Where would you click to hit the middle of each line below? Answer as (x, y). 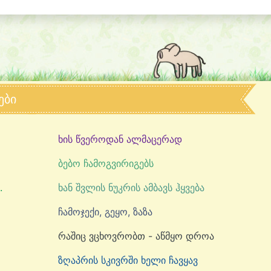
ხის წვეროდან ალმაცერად (120, 139)
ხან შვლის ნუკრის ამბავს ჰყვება (131, 188)
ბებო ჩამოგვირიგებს (106, 163)
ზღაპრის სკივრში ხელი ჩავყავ (128, 260)
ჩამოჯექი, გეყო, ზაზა (105, 212)
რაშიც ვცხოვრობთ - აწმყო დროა (136, 236)
